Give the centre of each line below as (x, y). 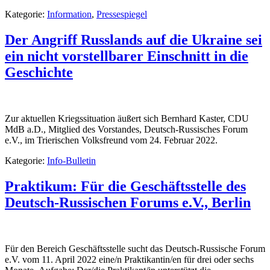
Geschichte (39, 72)
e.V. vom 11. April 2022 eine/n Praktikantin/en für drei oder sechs (129, 259)
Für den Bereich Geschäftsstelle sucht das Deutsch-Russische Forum (135, 248)
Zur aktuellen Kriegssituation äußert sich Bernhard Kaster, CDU (127, 118)
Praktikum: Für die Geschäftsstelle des (125, 186)
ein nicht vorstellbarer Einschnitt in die (127, 56)
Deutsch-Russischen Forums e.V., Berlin (128, 202)
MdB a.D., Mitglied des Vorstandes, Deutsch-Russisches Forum (126, 129)
